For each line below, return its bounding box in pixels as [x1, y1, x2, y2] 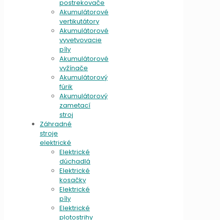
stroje [40, 128, 58, 138]
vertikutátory [59, 16, 99, 26]
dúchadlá [59, 156, 90, 166]
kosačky [59, 175, 86, 185]
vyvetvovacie [59, 35, 102, 45]
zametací [59, 100, 90, 110]
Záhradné [40, 119, 72, 129]
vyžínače [59, 63, 88, 73]
